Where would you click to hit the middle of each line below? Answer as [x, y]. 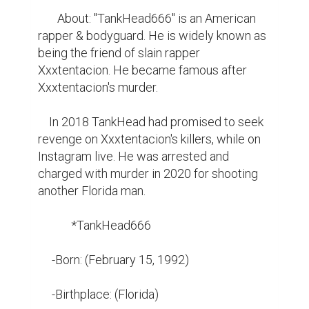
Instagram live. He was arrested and [133, 156]
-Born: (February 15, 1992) [45, 260]
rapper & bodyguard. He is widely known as [152, 36]
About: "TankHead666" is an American [48, 18]
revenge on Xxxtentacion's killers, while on [149, 139]
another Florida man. [92, 191]
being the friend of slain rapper [119, 53]
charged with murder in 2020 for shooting [148, 173]
